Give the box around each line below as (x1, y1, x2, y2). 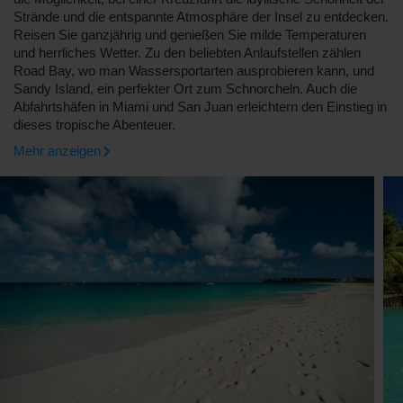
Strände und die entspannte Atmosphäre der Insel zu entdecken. (13, 9, 389, 24)
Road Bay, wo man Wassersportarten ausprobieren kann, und (13, 63, 374, 78)
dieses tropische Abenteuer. (13, 117, 175, 132)
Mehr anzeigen (13, 143, 101, 158)
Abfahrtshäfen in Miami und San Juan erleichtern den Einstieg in (13, 99, 387, 114)
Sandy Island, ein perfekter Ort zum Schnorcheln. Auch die (13, 81, 357, 96)
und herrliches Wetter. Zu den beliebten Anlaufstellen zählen (13, 45, 361, 60)
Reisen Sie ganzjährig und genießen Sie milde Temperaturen (13, 27, 366, 42)
